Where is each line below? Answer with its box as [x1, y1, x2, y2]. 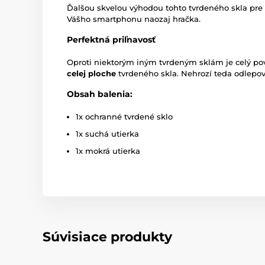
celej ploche [67, 69, 116, 79]
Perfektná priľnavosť [67, 34, 156, 46]
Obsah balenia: [67, 89, 132, 100]
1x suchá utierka [76, 129, 139, 139]
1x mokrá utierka [76, 146, 140, 156]
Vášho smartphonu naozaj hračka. [67, 14, 201, 24]
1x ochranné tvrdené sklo [76, 112, 173, 122]
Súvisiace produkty [43, 229, 172, 245]
